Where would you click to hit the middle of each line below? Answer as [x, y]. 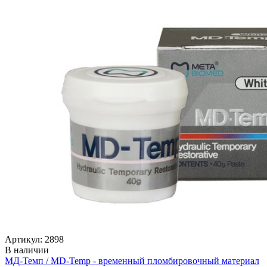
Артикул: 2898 [34, 239]
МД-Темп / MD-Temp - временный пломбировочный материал [132, 260]
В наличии [27, 250]
